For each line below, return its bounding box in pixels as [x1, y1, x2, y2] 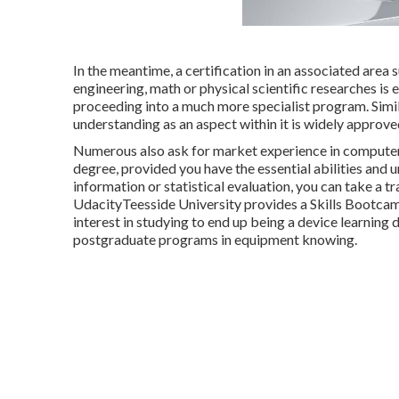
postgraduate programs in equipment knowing [73, 230, 354, 248]
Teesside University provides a [122, 194, 310, 212]
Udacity [73, 194, 122, 212]
